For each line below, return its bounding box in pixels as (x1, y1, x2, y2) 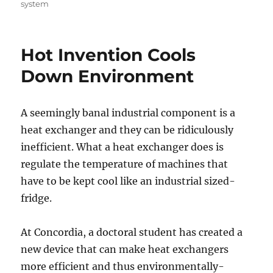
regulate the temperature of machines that (21, 158, 229, 171)
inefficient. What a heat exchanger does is (21, 141, 224, 154)
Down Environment (21, 66, 194, 87)
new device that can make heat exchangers (21, 243, 229, 256)
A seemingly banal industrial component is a (21, 107, 236, 119)
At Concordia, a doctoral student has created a (21, 226, 243, 239)
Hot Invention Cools (21, 44, 196, 66)
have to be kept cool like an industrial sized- (21, 175, 236, 188)
